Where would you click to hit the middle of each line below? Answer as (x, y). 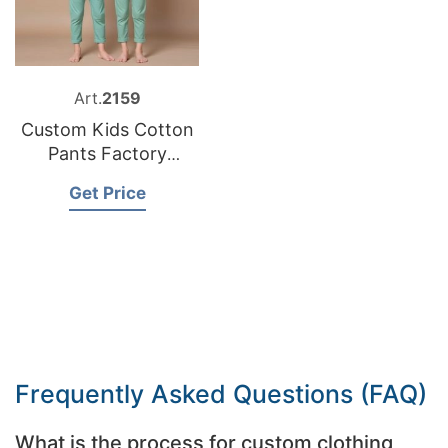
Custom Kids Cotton (107, 129)
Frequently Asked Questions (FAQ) (221, 394)
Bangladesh (107, 177)
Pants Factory (107, 153)
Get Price (107, 192)
